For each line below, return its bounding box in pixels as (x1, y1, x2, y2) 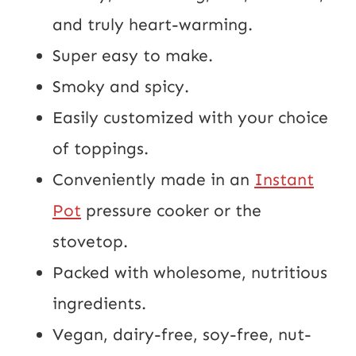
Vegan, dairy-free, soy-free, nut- (52, 323, 311, 345)
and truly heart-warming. (52, 14, 253, 35)
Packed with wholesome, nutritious (52, 261, 327, 283)
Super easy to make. (52, 44, 213, 66)
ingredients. (52, 292, 146, 314)
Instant (254, 168, 314, 190)
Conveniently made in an (52, 168, 254, 190)
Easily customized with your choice (52, 106, 328, 128)
